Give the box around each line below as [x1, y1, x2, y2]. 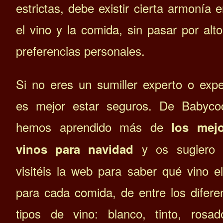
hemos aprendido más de [16, 117, 171, 135]
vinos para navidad [16, 140, 133, 157]
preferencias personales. [16, 41, 145, 59]
